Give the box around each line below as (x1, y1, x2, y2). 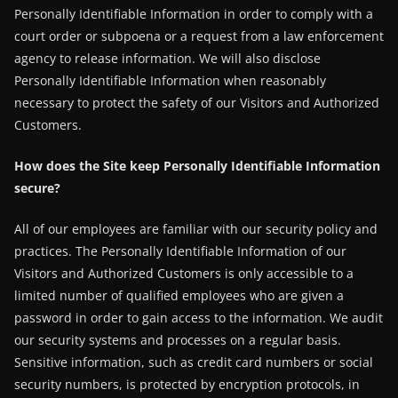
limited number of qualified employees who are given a (14, 287, 344, 304)
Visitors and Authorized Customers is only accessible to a (14, 265, 354, 282)
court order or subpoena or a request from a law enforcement (14, 28, 384, 44)
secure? (14, 179, 60, 196)
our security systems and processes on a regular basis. (14, 331, 341, 348)
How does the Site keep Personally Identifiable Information (14, 157, 380, 174)
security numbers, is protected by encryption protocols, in (14, 376, 360, 393)
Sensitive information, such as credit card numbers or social (14, 354, 373, 370)
